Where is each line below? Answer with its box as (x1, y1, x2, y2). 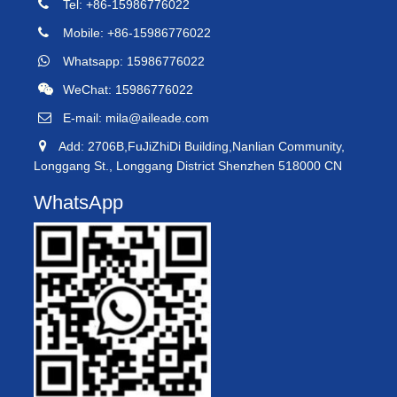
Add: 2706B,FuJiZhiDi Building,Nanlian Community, (51, 138, 345, 153)
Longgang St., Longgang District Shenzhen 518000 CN (34, 158, 342, 173)
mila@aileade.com (105, 110, 209, 125)
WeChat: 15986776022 (56, 82, 193, 97)
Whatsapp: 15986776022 (56, 53, 205, 68)
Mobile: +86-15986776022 (56, 25, 211, 40)
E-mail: (56, 110, 105, 125)
